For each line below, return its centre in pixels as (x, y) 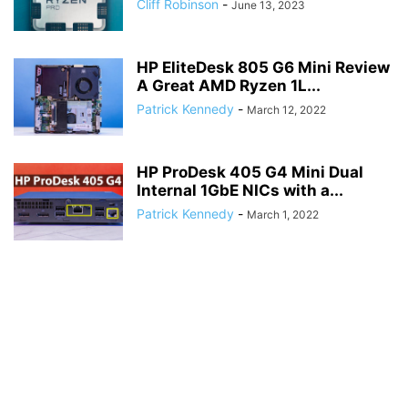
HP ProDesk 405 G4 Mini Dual (250, 172)
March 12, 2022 (286, 110)
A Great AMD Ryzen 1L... (229, 86)
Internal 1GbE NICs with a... (240, 190)
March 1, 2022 (283, 214)
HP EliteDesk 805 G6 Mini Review (263, 67)
